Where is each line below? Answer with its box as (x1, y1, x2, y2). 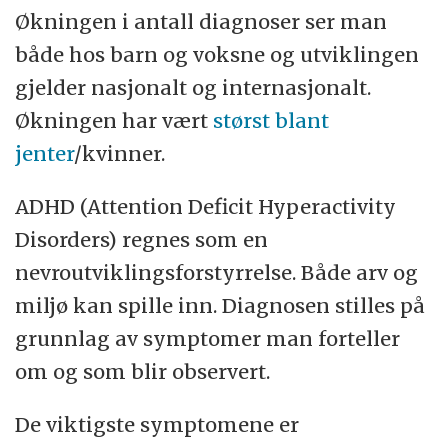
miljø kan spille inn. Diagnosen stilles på (15, 293, 426, 319)
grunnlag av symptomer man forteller (15, 326, 401, 352)
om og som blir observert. (15, 359, 276, 385)
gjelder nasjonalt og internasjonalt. (15, 75, 372, 101)
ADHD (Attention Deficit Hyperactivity (15, 194, 397, 220)
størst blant (213, 108, 330, 134)
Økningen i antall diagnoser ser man (15, 9, 388, 35)
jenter (15, 141, 75, 167)
